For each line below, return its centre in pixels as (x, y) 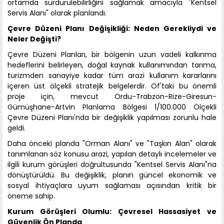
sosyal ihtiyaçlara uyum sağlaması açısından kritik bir (112, 186)
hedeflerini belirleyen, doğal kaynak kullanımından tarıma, (112, 65)
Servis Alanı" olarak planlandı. (57, 13)
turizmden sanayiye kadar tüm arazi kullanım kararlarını (112, 76)
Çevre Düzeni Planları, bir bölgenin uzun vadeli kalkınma (112, 55)
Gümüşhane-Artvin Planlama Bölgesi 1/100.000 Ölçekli (112, 107)
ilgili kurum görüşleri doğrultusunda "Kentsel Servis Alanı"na (112, 165)
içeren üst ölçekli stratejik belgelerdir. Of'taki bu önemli (112, 86)
